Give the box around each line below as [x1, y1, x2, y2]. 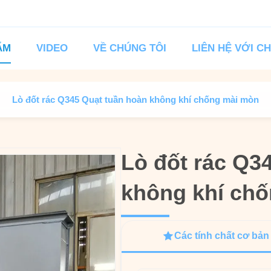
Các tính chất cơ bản [174, 230, 269, 241]
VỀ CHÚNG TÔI [93, 42, 166, 54]
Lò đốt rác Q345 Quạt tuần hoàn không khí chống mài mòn [12, 94, 259, 105]
